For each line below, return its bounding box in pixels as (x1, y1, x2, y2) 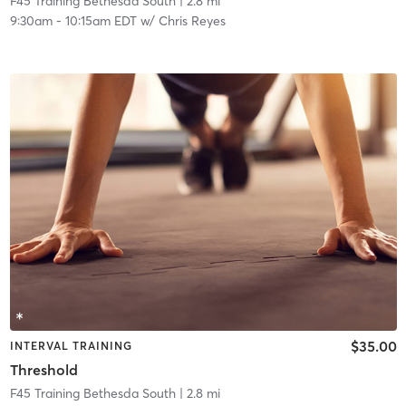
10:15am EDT (64, 12, 137, 29)
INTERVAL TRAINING (9, 339, 132, 353)
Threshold (9, 360, 78, 379)
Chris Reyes (158, 12, 226, 29)
